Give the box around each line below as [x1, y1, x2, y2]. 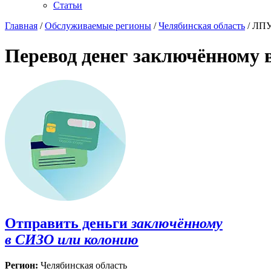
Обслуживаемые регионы [45, 21, 151, 31]
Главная [5, 21, 38, 31]
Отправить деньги [5, 215, 128, 232]
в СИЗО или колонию [5, 232, 139, 248]
